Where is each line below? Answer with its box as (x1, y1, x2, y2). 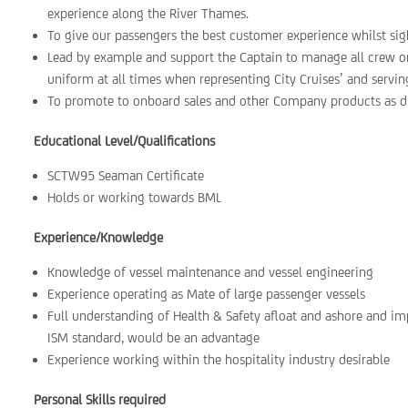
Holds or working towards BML (47, 189, 222, 205)
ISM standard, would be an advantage (47, 330, 260, 345)
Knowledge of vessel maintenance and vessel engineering (47, 264, 374, 280)
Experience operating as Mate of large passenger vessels (47, 286, 366, 301)
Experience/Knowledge (34, 229, 164, 245)
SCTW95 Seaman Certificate (47, 168, 205, 183)
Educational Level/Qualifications (34, 133, 216, 148)
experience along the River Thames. (47, 5, 250, 21)
